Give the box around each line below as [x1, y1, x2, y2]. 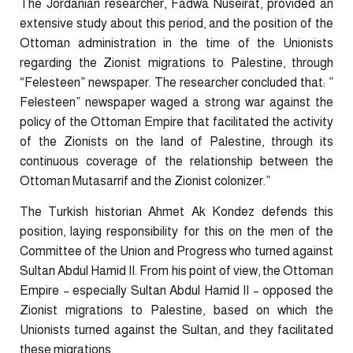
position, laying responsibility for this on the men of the [20, 225, 333, 239]
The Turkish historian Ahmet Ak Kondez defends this [20, 205, 333, 219]
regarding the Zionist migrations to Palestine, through [20, 55, 333, 69]
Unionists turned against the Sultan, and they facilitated [20, 323, 333, 337]
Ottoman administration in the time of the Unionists [20, 35, 333, 50]
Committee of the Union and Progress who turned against [20, 244, 333, 258]
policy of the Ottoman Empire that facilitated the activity [20, 114, 333, 128]
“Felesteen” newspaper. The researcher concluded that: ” [20, 75, 333, 89]
